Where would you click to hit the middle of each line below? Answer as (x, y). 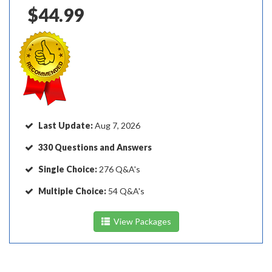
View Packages (140, 221)
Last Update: (66, 125)
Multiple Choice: (72, 191)
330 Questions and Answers (95, 147)
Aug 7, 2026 (117, 125)
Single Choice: (68, 169)
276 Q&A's (119, 169)
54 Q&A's (125, 191)
